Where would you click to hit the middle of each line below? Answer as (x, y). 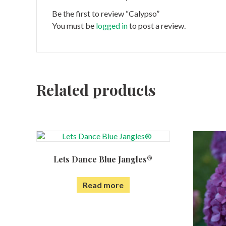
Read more (103, 185)
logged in (112, 26)
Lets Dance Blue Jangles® (103, 159)
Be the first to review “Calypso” (106, 14)
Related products (96, 90)
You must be (74, 26)
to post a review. (157, 26)
